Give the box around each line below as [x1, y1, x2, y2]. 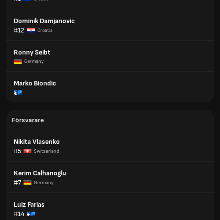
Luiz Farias [14, 200, 45, 209]
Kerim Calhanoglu [14, 169, 66, 177]
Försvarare [12, 116, 44, 124]
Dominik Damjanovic [14, 17, 75, 25]
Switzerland [34, 148, 59, 154]
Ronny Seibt [14, 48, 51, 56]
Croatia [37, 27, 53, 33]
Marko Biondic [14, 79, 56, 87]
